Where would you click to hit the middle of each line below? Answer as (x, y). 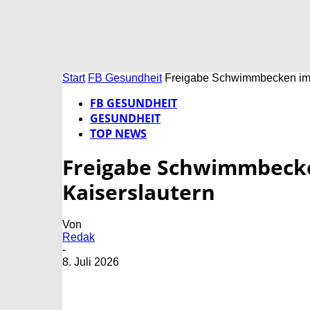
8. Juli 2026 (91, 262)
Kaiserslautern (139, 192)
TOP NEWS (118, 134)
